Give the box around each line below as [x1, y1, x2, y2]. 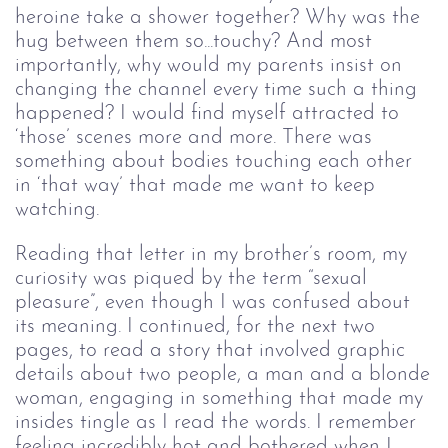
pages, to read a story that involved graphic [15, 339, 405, 361]
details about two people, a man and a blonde [15, 363, 430, 385]
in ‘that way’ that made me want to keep [15, 174, 375, 196]
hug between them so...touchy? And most [15, 30, 372, 52]
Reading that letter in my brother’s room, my [15, 243, 407, 265]
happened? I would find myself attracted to [15, 102, 399, 124]
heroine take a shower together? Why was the [15, 6, 420, 28]
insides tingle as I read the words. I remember [15, 411, 416, 433]
